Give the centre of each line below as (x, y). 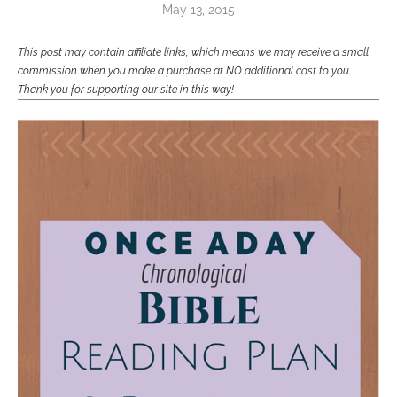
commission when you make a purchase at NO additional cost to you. (184, 71)
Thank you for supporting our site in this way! (126, 90)
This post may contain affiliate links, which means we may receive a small (193, 52)
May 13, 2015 (198, 10)
